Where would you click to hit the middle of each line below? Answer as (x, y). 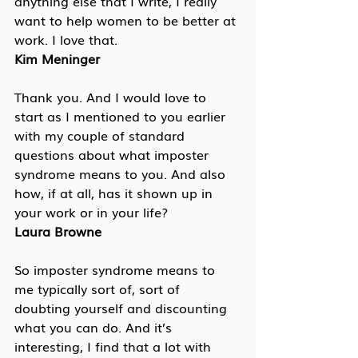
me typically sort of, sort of (99, 288)
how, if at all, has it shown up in (115, 192)
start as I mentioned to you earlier (122, 115)
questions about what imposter (113, 154)
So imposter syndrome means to (117, 269)
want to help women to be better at (127, 20)
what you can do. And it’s (95, 326)
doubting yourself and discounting (123, 307)
